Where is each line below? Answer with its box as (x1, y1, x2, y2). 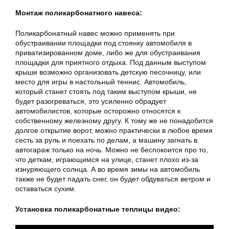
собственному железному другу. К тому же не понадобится (15, 116, 213, 125)
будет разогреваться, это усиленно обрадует (15, 97, 166, 105)
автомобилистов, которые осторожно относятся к (15, 106, 180, 115)
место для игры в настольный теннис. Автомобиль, (15, 77, 187, 86)
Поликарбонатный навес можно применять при (15, 29, 175, 37)
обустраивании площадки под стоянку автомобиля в (15, 38, 192, 47)
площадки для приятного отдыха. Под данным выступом (15, 58, 206, 66)
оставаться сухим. (15, 184, 76, 193)
